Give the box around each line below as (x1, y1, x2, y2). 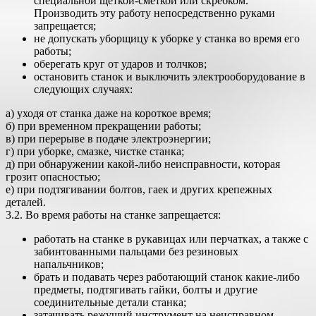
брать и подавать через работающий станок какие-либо (34, 271, 300, 283)
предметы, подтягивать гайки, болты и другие (34, 284, 257, 296)
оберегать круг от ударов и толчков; (34, 58, 207, 70)
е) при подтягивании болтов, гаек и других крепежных (6, 183, 272, 195)
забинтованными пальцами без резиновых (34, 245, 238, 257)
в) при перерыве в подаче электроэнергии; (6, 133, 211, 145)
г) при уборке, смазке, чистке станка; (6, 145, 184, 157)
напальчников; (34, 258, 104, 270)
